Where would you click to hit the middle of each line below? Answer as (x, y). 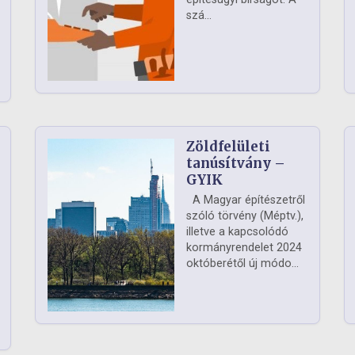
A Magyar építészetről (246, 200)
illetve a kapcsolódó (237, 232)
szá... (199, 16)
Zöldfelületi (228, 147)
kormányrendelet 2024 (244, 248)
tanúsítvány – (236, 164)
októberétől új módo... (242, 264)
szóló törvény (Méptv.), (245, 216)
